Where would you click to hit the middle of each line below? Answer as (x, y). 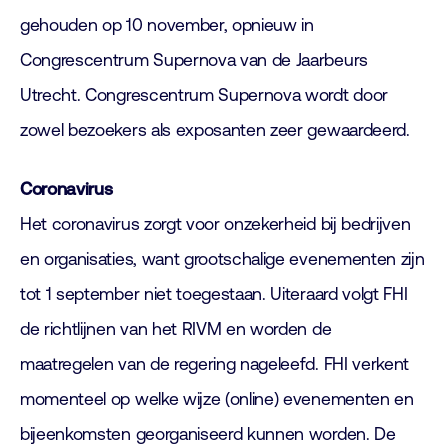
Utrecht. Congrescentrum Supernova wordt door (204, 95)
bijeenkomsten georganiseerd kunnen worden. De (208, 434)
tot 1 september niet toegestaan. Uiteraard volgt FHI (214, 294)
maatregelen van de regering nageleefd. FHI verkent (214, 364)
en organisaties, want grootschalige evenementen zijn (222, 259)
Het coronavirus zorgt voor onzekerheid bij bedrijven (215, 224)
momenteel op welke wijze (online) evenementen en (217, 399)
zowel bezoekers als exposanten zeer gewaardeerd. (215, 130)
